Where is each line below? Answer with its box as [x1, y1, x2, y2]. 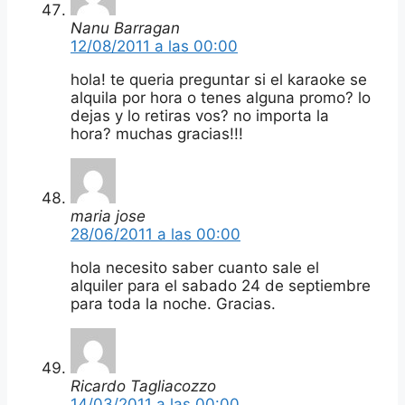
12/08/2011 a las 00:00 [71, 36, 238, 55]
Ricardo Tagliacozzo [71, 376, 216, 395]
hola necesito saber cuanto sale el [71, 258, 319, 277]
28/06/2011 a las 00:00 [71, 224, 240, 243]
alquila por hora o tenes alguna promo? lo [71, 88, 371, 107]
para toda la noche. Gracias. [71, 294, 276, 313]
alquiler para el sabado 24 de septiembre [71, 276, 371, 295]
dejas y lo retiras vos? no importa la [71, 106, 329, 125]
